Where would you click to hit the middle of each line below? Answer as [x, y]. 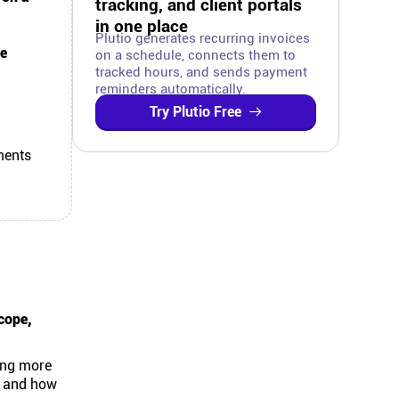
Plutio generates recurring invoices [203, 38]
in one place [142, 27]
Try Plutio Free [195, 112]
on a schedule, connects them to [195, 55]
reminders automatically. [171, 89]
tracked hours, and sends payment [201, 72]
